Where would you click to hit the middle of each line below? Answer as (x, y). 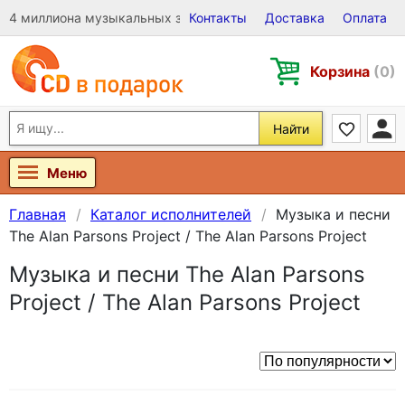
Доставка (295, 18)
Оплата (365, 18)
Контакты (218, 18)
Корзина (342, 71)
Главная (38, 214)
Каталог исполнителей (171, 214)
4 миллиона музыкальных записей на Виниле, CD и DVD (183, 18)
